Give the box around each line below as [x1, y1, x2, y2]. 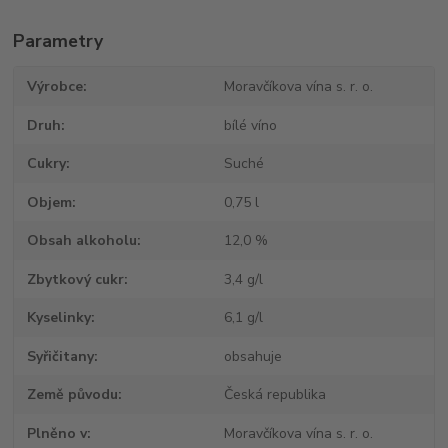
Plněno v [27, 423, 88, 443]
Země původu [27, 385, 119, 405]
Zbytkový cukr [27, 269, 125, 289]
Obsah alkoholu [27, 231, 138, 251]
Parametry [13, 29, 104, 54]
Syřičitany [27, 346, 95, 366]
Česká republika [223, 385, 326, 405]
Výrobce [27, 77, 84, 97]
